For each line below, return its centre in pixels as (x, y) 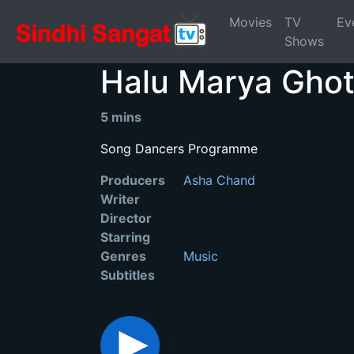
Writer (120, 199)
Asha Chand (217, 180)
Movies (250, 22)
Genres (123, 256)
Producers (133, 180)
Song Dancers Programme (179, 149)
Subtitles (128, 275)
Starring (125, 237)
